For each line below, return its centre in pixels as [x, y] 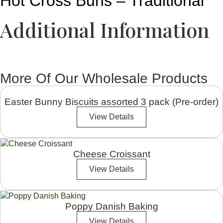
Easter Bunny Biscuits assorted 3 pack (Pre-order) [111, 102]
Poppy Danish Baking [111, 207]
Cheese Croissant [111, 154]
